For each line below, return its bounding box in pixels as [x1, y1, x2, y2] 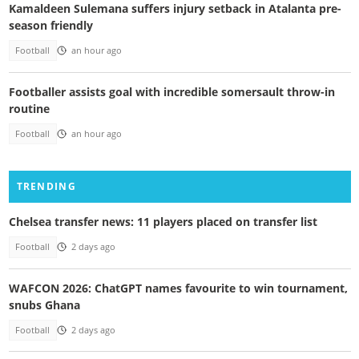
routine [8, 100, 50, 116]
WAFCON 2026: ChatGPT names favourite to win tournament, [8, 280, 348, 296]
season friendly [8, 18, 93, 34]
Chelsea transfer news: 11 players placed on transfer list [8, 214, 317, 230]
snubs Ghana [8, 296, 80, 313]
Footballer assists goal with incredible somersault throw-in [8, 83, 335, 99]
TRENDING [16, 179, 76, 194]
